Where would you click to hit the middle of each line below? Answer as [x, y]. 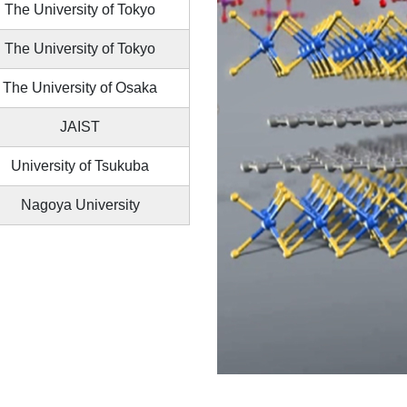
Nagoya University [80, 205]
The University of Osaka [80, 88]
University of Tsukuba [80, 166]
